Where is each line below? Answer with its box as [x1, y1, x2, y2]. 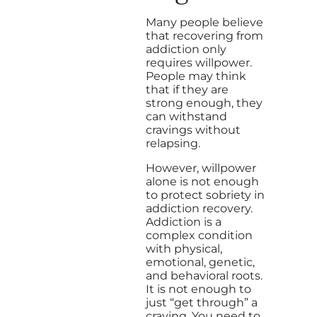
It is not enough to [146, 282, 251, 296]
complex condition [146, 228, 253, 242]
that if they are [146, 82, 229, 96]
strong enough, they [146, 96, 263, 110]
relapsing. [146, 136, 203, 150]
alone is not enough [146, 174, 259, 188]
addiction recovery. [146, 201, 253, 215]
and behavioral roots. [146, 268, 263, 282]
